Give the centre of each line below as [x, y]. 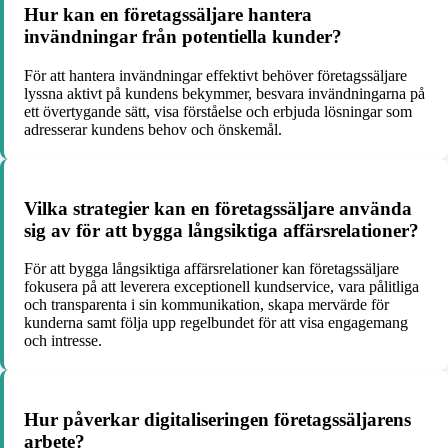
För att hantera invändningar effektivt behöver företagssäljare [215, 75]
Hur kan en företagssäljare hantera [168, 15]
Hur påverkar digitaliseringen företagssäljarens [217, 420]
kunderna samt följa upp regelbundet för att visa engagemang [216, 323]
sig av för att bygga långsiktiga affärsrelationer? [221, 230]
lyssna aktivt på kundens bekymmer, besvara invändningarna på [224, 93]
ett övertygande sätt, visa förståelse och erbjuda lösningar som [218, 111]
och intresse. [63, 341]
